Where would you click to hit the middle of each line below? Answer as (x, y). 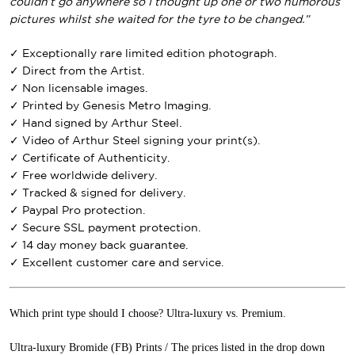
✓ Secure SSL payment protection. (105, 228)
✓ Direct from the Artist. (77, 71)
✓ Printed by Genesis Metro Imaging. (110, 106)
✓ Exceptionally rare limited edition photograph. (143, 53)
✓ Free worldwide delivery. (83, 176)
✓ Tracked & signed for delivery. (97, 193)
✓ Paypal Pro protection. (77, 210)
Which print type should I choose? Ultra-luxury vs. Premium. (148, 313)
